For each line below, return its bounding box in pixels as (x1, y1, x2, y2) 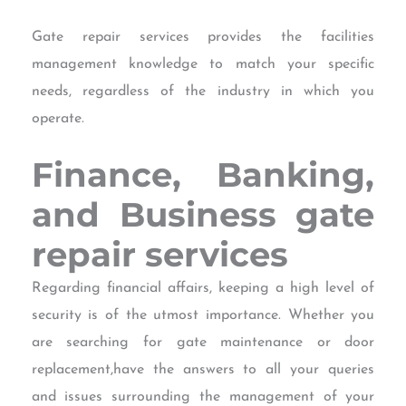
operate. (31, 111, 84, 126)
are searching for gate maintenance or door (31, 335, 375, 351)
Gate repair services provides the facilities (31, 29, 375, 44)
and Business (31, 194, 276, 236)
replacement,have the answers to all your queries (31, 362, 375, 378)
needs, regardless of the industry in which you (31, 83, 375, 99)
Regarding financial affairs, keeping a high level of (31, 281, 375, 296)
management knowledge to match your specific (31, 56, 375, 72)
